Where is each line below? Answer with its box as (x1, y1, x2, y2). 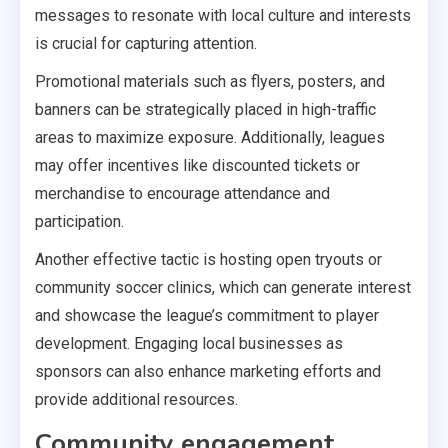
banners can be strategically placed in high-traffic (35, 100, 376, 120)
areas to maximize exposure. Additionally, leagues (35, 128, 385, 148)
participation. (35, 212, 124, 232)
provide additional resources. (35, 390, 238, 410)
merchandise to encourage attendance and (35, 184, 330, 204)
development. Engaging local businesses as (35, 334, 343, 354)
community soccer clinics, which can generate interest (35, 278, 411, 298)
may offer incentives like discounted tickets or (35, 156, 360, 176)
